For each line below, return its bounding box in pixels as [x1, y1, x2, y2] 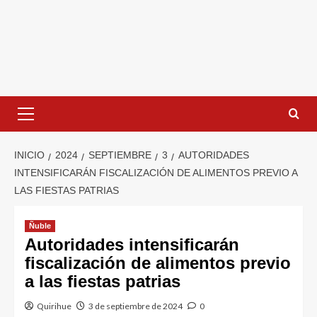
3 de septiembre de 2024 [88, 301, 183, 312]
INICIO [14, 149, 45, 161]
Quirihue [37, 301, 71, 312]
